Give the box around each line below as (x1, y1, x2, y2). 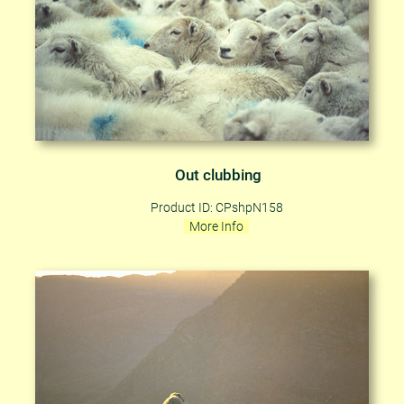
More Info (189, 218, 243, 234)
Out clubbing (175, 166, 262, 184)
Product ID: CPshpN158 (150, 199, 283, 215)
